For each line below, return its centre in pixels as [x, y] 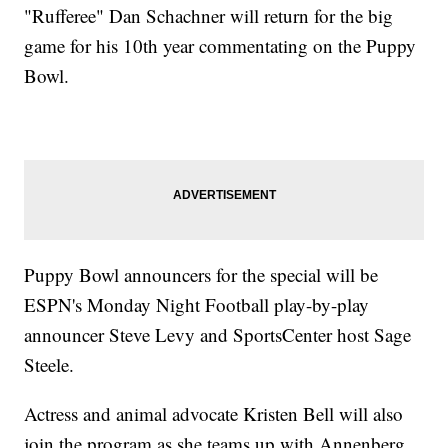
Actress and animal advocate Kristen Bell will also [214, 414]
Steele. [49, 365]
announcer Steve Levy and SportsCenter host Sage [218, 335]
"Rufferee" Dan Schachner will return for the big [209, 16]
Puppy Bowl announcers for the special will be [201, 275]
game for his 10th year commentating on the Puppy [220, 46]
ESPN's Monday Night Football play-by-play [197, 305]
